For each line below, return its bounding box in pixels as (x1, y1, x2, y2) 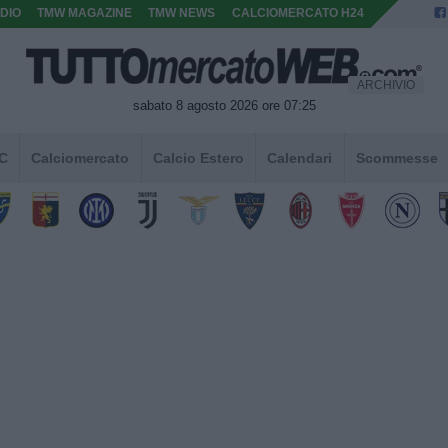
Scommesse (355, 149, 438, 166)
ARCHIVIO (356, 79, 415, 91)
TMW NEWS (148, 7, 216, 19)
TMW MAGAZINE (37, 7, 133, 19)
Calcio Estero (152, 149, 244, 166)
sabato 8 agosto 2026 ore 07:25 (132, 97, 316, 113)
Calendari (267, 149, 333, 166)
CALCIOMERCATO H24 (231, 7, 364, 19)
